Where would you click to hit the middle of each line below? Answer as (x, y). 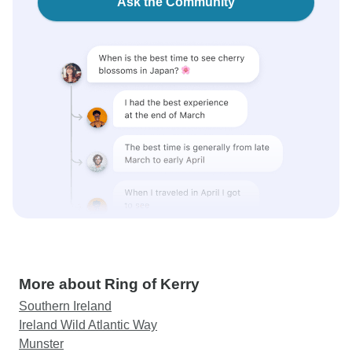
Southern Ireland (65, 306)
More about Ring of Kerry (109, 284)
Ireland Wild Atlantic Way (88, 325)
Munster (41, 344)
